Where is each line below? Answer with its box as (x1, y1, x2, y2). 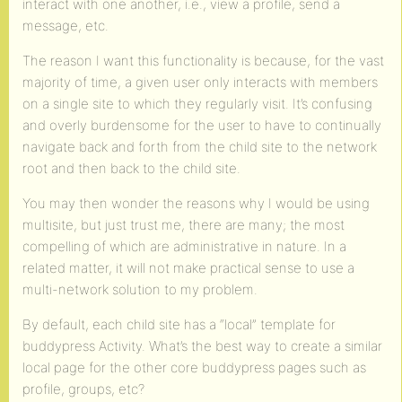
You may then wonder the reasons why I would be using (22, 195, 370, 212)
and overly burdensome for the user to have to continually (22, 117, 381, 134)
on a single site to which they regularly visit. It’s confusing (22, 95, 372, 112)
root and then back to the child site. (22, 160, 240, 177)
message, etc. (22, 17, 109, 34)
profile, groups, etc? (22, 380, 144, 398)
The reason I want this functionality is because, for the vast (22, 52, 384, 69)
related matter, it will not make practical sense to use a (22, 259, 354, 276)
